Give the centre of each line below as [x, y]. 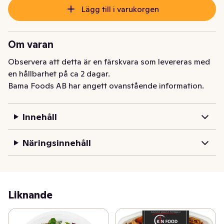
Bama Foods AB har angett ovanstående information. [106, 86]
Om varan [31, 45]
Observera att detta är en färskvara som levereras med [109, 62]
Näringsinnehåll [56, 143]
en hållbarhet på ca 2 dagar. [59, 74]
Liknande [30, 195]
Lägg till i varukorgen [120, 9]
